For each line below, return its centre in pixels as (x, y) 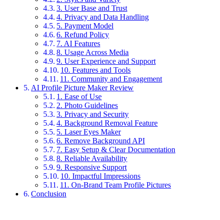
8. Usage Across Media (93, 53)
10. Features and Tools (96, 70)
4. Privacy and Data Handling (103, 17)
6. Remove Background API (101, 141)
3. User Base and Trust (92, 8)
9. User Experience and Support (106, 61)
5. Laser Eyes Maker (89, 132)
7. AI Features (79, 44)
